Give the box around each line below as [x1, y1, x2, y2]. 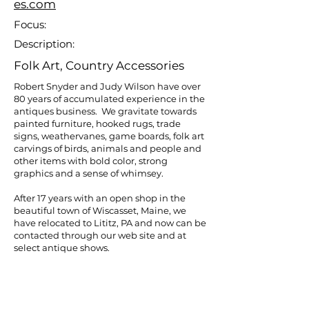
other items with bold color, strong [14, 155, 168, 166]
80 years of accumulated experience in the [14, 93, 205, 104]
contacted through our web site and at [14, 230, 186, 241]
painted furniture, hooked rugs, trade [14, 118, 181, 129]
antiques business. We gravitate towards [14, 106, 197, 117]
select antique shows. [14, 242, 110, 253]
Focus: [14, 18, 46, 31]
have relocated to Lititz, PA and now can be [14, 217, 206, 228]
